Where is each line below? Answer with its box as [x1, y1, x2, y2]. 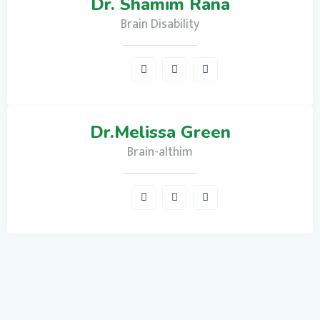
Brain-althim [127, 141, 193, 163]
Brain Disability [121, 13, 199, 35]
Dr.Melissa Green [89, 120, 231, 144]
